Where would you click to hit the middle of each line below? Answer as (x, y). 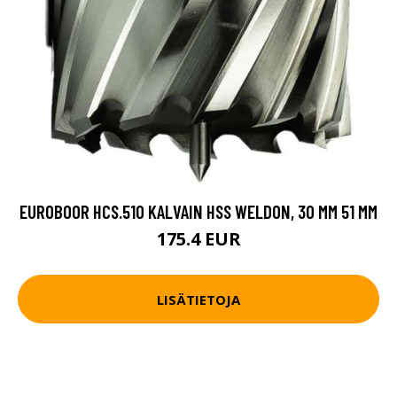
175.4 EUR (198, 239)
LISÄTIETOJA (198, 299)
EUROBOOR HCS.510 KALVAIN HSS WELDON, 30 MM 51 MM (198, 211)
